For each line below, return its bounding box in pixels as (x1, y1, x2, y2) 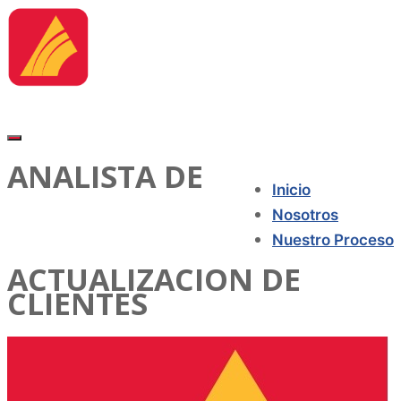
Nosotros (272, 206, 338, 224)
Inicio (272, 181, 311, 199)
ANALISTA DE (7, 155, 203, 197)
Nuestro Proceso (272, 231, 394, 249)
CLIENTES (7, 283, 148, 324)
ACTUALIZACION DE (7, 259, 301, 300)
